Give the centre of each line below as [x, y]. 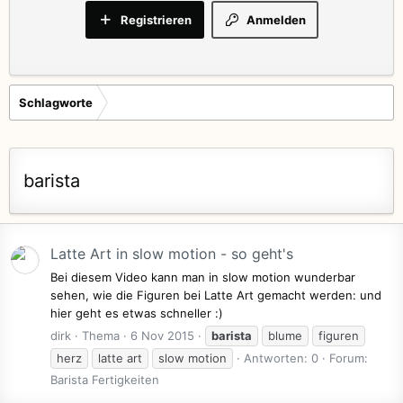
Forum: [349, 358]
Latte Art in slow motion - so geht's [172, 254]
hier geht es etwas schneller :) [137, 313]
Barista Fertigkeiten [105, 379]
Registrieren [156, 19]
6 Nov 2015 [162, 335]
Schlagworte [56, 102]
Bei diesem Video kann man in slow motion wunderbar [203, 278]
